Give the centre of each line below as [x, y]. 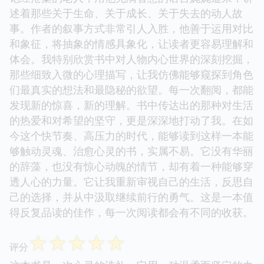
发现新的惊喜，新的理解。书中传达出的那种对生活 [131, 105]
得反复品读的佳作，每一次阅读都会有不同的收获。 [131, 212]
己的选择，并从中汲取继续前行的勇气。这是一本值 [131, 197]
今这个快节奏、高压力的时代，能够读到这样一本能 [131, 136]
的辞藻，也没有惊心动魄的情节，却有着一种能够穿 [131, 166]
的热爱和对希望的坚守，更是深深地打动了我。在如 [131, 121]
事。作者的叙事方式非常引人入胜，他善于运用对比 [131, 29]
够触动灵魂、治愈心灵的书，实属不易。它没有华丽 [131, 151]
